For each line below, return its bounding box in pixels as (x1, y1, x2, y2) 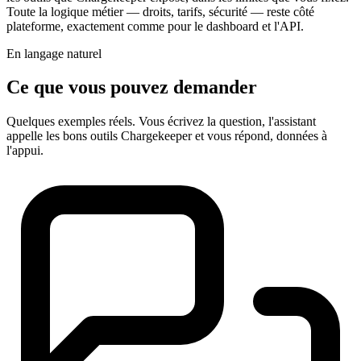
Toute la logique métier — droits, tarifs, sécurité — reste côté (6, 4, 314, 19)
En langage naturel (6, 46, 102, 60)
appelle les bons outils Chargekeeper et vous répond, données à (6, 129, 327, 143)
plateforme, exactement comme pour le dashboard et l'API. (6, 19, 304, 33)
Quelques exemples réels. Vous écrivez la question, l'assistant (6, 114, 316, 129)
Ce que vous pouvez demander (6, 77, 257, 98)
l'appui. (6, 143, 44, 158)
